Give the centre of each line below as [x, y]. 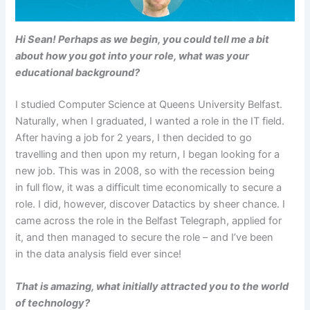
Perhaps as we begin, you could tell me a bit [164, 40]
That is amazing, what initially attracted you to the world [152, 287]
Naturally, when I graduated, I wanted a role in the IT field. [150, 121]
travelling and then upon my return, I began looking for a [148, 155]
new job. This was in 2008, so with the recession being [145, 171]
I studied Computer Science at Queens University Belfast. [149, 105]
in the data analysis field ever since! [100, 254]
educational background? [78, 73]
